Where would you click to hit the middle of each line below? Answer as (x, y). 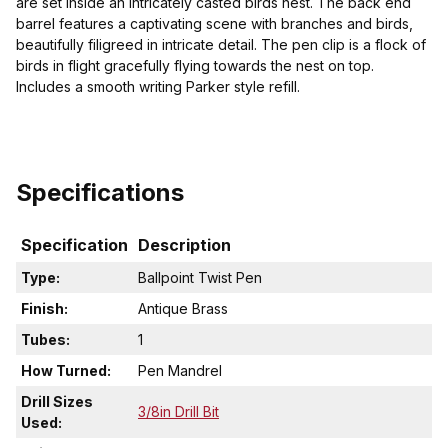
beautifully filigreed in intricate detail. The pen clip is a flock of (221, 45)
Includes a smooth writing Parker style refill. (158, 87)
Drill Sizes (57, 402)
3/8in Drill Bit (178, 412)
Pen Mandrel (180, 371)
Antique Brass (183, 309)
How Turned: (66, 371)
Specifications (100, 193)
